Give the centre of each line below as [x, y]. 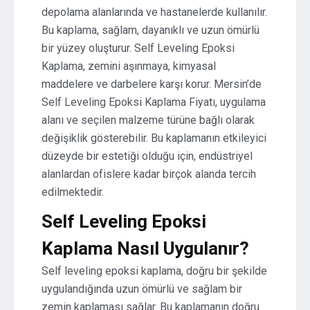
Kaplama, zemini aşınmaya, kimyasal [129, 66]
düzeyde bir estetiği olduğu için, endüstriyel [147, 156]
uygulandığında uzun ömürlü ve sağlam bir [142, 289]
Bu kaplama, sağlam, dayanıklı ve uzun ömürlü [151, 30]
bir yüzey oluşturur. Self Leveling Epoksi [138, 48]
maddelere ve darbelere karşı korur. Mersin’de [152, 84]
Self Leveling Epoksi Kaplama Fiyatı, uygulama [154, 102]
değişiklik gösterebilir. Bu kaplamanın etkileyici [154, 138]
